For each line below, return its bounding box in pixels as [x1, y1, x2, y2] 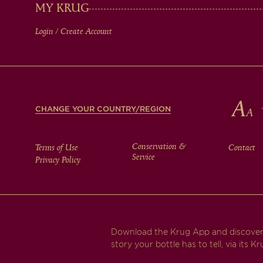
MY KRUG [35, 1, 89, 16]
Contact [228, 142, 256, 154]
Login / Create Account [35, 26, 112, 38]
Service [131, 151, 155, 163]
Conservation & [131, 141, 186, 153]
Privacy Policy [35, 154, 80, 166]
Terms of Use [35, 142, 78, 154]
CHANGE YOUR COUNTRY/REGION [35, 104, 171, 113]
